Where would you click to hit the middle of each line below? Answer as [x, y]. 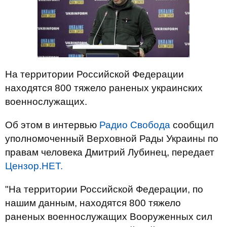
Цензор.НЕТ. [34, 166]
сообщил [192, 125]
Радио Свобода [135, 125]
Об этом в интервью [52, 125]
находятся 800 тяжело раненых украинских [104, 88]
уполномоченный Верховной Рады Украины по [112, 139]
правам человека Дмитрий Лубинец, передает [110, 152]
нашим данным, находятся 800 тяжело [93, 203]
